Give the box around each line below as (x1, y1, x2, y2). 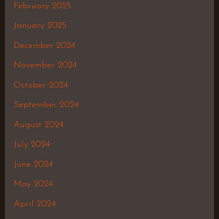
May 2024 (13, 179, 53, 189)
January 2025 (13, 21, 66, 31)
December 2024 (13, 41, 75, 50)
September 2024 (13, 100, 79, 110)
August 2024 (13, 120, 64, 130)
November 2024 (13, 61, 77, 70)
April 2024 (13, 199, 56, 209)
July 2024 (13, 140, 50, 150)
